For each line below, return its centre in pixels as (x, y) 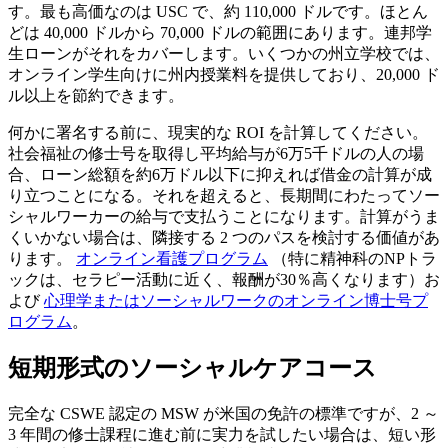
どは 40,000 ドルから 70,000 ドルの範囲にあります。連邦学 (220, 32)
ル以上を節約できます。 (96, 95)
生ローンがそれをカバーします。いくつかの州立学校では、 (224, 53)
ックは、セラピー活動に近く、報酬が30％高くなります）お (224, 279)
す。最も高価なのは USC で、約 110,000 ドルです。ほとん (218, 11)
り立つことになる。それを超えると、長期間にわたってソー (224, 195)
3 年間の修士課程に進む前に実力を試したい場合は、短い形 (222, 435)
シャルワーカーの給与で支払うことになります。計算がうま (224, 216)
